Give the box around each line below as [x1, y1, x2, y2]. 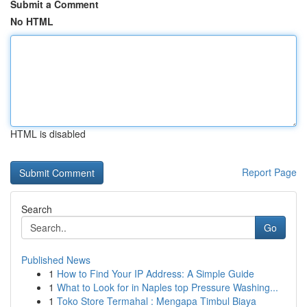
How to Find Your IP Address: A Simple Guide [57, 267, 254, 280]
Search [21, 202, 52, 216]
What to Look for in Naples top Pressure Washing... [57, 280, 278, 294]
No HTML [10, 14, 53, 28]
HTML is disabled [10, 127, 86, 140]
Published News [21, 253, 90, 267]
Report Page [242, 165, 297, 179]
